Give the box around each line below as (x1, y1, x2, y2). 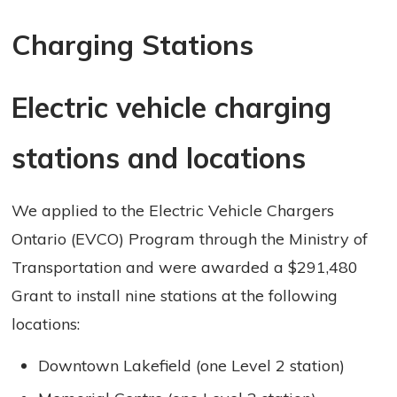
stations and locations (12, 140, 307, 176)
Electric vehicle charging (12, 90, 332, 126)
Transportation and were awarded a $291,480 (12, 257, 359, 278)
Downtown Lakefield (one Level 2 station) (38, 355, 346, 377)
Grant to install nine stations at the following (12, 285, 339, 307)
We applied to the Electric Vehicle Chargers (12, 200, 335, 222)
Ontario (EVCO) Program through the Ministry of (12, 229, 369, 250)
